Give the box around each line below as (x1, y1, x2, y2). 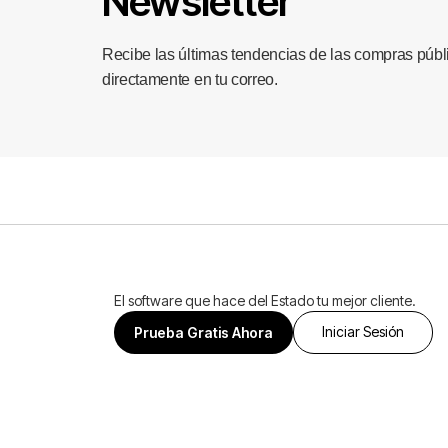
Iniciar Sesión (322, 322, 405, 340)
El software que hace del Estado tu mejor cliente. (114, 291, 417, 309)
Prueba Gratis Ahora (134, 323, 274, 341)
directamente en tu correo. (102, 71, 278, 88)
